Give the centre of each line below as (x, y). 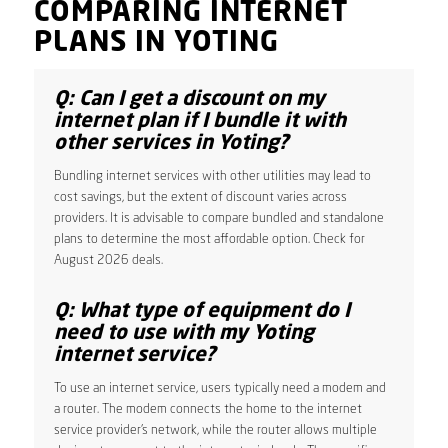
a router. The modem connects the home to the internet (207, 409)
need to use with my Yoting (183, 333)
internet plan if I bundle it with (199, 121)
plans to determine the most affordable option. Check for (209, 239)
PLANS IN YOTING (156, 43)
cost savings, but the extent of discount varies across (200, 197)
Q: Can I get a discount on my (189, 99)
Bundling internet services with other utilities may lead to (212, 176)
